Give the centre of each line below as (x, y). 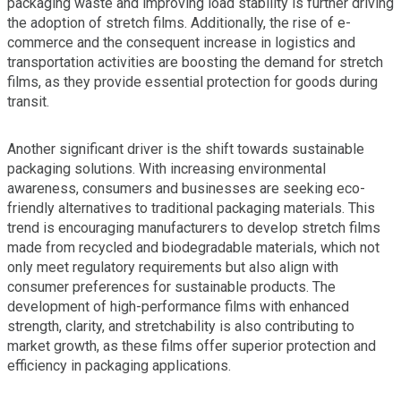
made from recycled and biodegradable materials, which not (193, 248)
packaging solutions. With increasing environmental (166, 169)
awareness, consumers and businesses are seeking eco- (186, 189)
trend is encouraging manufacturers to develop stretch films (194, 228)
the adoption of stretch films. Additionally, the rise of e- (179, 23)
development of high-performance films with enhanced (178, 307)
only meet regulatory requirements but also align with (173, 268)
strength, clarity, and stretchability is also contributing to (181, 327)
